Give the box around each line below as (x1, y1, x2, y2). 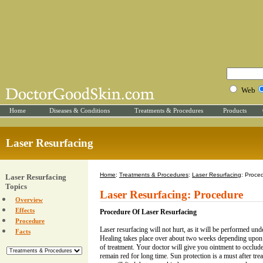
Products (223, 107, 247, 114)
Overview (15, 196, 43, 203)
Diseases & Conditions (49, 107, 110, 114)
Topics (5, 182, 27, 191)
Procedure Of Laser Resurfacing (100, 208, 197, 216)
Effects (15, 207, 35, 214)
